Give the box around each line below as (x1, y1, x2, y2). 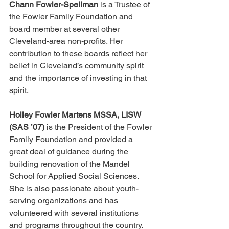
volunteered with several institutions (9, 208, 141, 218)
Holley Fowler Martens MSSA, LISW (9, 110, 143, 120)
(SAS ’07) (9, 122, 44, 132)
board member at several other (9, 24, 122, 34)
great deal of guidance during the (9, 147, 130, 157)
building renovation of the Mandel (9, 159, 132, 169)
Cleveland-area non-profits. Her (9, 36, 125, 47)
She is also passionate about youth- (9, 184, 139, 194)
